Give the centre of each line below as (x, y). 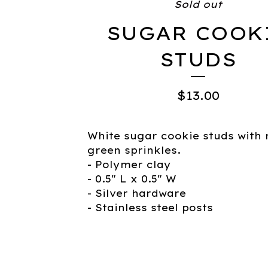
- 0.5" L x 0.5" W (132, 179)
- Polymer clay (129, 165)
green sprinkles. (134, 150)
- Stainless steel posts (150, 208)
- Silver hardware (137, 193)
